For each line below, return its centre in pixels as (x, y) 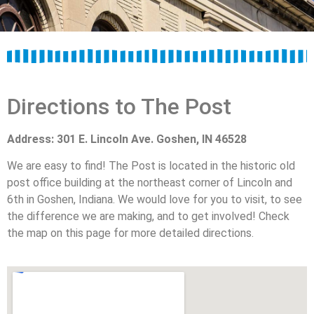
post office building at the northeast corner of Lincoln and (150, 183)
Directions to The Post (119, 106)
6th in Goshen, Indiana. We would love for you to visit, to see (155, 200)
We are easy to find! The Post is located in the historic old (151, 166)
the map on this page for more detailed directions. (130, 233)
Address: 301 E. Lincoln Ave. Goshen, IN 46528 (127, 139)
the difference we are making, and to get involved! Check (148, 217)
